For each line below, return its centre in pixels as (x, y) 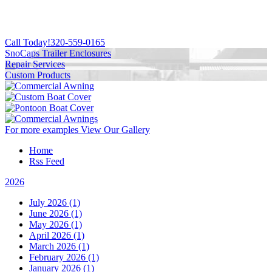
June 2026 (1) (56, 214)
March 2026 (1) (59, 246)
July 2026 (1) (55, 203)
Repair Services (35, 64)
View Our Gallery (114, 130)
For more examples (42, 130)
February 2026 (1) (64, 257)
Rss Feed (47, 161)
